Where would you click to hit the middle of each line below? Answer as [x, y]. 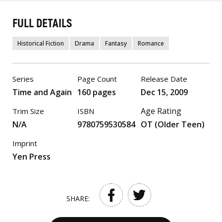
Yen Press [31, 157]
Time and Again [42, 92]
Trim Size [28, 111]
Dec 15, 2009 [164, 92]
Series [23, 79]
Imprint [25, 143]
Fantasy [116, 44]
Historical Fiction [41, 44]
